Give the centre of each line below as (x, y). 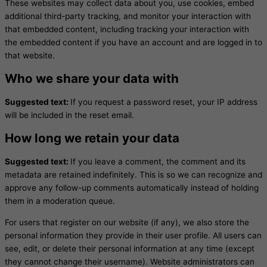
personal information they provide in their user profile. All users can (133, 236)
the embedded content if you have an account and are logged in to (133, 43)
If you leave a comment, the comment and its (158, 162)
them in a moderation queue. (60, 201)
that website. (30, 56)
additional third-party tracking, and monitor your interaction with (128, 16)
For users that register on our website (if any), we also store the (127, 223)
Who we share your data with (92, 79)
